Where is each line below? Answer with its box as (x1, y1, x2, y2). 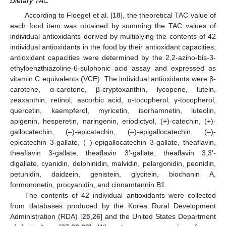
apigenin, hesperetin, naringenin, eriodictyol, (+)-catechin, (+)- (10, 117, 216, 125)
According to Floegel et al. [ (24, 11, 113, 19)
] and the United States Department (100, 212, 216, 220)
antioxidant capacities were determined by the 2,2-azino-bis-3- (10, 53, 216, 62)
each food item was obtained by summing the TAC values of (10, 21, 216, 30)
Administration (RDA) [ (10, 212, 82, 220)
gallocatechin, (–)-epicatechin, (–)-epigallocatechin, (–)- (10, 127, 216, 136)
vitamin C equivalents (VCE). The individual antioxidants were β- (10, 74, 216, 83)
